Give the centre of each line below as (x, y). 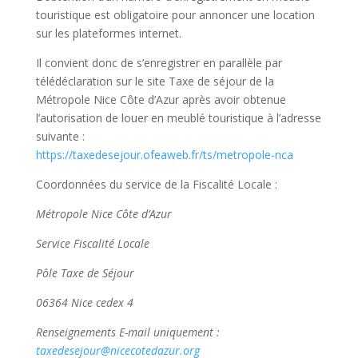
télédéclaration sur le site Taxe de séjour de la (155, 81)
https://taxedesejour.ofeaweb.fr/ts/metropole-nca (164, 154)
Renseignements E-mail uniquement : (127, 332)
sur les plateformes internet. (108, 33)
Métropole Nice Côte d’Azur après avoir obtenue (161, 99)
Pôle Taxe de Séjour (85, 272)
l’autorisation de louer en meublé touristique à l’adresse (178, 117)
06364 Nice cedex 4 (84, 302)
